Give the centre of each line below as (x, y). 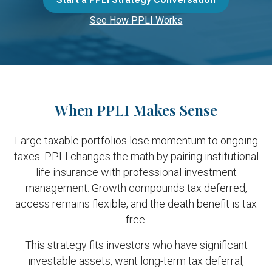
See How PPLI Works (136, 20)
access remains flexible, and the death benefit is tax (136, 204)
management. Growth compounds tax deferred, (136, 188)
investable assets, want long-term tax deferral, (136, 261)
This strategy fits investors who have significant (136, 245)
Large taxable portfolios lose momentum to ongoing (136, 141)
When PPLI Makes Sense (136, 110)
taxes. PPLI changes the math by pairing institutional (136, 156)
